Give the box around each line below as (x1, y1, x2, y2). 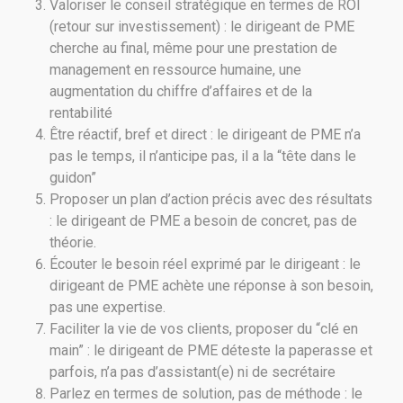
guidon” (49, 168, 96, 186)
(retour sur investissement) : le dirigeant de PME (49, 17, 354, 35)
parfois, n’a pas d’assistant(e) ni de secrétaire (49, 363, 336, 381)
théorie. (49, 233, 96, 251)
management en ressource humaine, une (49, 60, 301, 78)
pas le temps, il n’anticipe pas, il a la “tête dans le (49, 147, 356, 165)
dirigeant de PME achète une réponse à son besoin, (49, 276, 373, 294)
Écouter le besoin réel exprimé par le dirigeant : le (49, 255, 361, 273)
